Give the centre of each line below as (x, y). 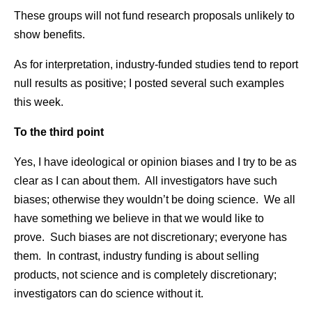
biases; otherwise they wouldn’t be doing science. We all (155, 200)
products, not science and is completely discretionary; (145, 275)
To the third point (59, 132)
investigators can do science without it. (109, 294)
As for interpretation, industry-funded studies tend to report (156, 64)
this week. (39, 102)
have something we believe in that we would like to (139, 218)
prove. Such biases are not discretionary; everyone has (150, 237)
